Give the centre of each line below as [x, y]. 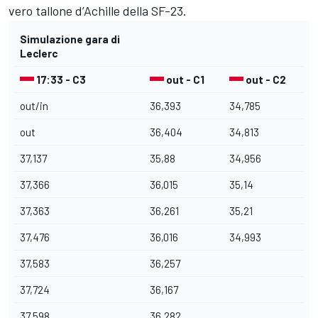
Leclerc [39, 53]
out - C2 [265, 79]
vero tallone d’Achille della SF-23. [98, 10]
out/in [34, 105]
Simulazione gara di [70, 39]
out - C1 [184, 79]
